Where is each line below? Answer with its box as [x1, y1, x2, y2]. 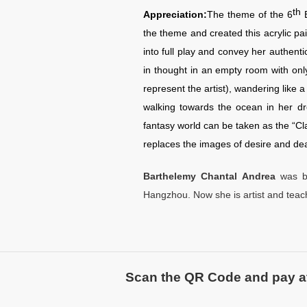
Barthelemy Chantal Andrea [143, 171, 275, 182]
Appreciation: [143, 9, 207, 20]
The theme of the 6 [207, 9, 293, 20]
